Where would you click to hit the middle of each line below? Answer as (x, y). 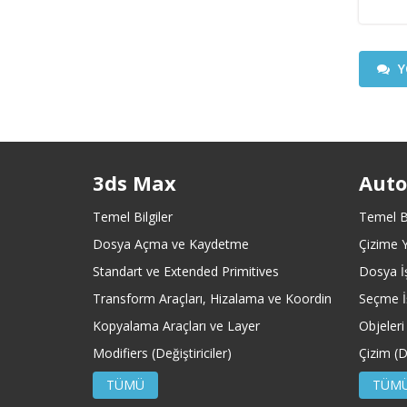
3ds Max (134, 182)
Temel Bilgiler (133, 216)
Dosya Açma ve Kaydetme (171, 243)
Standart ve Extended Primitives (186, 271)
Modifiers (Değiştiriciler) (162, 352)
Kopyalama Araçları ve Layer (176, 325)
